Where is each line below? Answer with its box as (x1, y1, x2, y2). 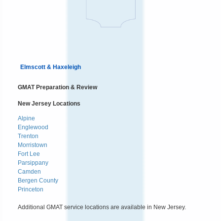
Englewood (18, 123, 48, 131)
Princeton (18, 185, 43, 193)
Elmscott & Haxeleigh (20, 63, 81, 71)
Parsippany (18, 159, 48, 166)
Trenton (18, 132, 38, 140)
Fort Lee (18, 150, 40, 157)
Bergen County (18, 177, 58, 184)
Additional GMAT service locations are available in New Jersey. (18, 203, 186, 211)
